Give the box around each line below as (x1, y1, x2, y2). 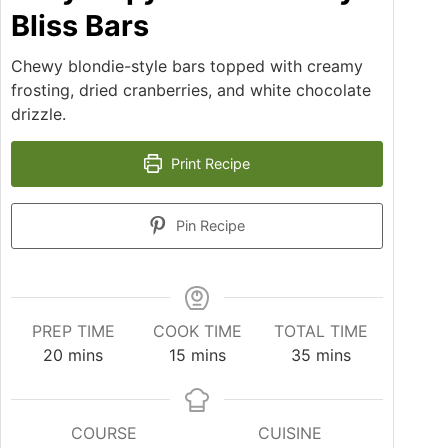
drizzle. (11, 103, 66, 124)
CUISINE (258, 422, 323, 443)
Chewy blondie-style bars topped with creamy (11, 55, 363, 76)
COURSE (71, 422, 138, 443)
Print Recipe (167, 154, 251, 172)
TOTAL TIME (274, 320, 369, 341)
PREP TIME (31, 320, 115, 341)
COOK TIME (152, 320, 242, 341)
